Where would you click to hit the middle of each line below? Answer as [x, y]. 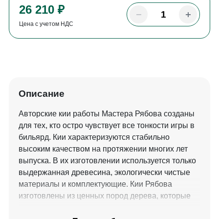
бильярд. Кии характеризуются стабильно [94, 137]
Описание [41, 94]
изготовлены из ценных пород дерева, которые [104, 196]
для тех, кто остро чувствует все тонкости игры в [106, 126]
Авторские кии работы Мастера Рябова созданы [106, 114]
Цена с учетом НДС [46, 24]
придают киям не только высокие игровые [95, 208]
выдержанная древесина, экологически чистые [104, 173]
